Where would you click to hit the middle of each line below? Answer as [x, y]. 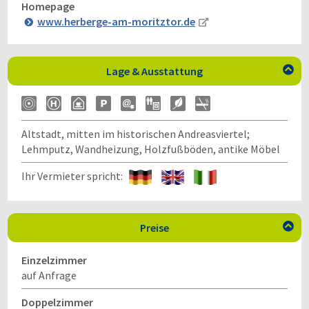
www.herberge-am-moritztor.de [117, 21]
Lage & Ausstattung [154, 71]
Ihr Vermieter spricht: [75, 176]
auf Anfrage [49, 275]
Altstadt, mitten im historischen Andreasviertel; [136, 134]
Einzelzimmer [54, 260]
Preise [154, 228]
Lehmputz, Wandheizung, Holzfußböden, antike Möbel [151, 149]
